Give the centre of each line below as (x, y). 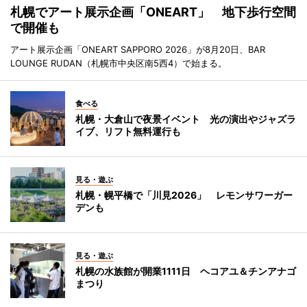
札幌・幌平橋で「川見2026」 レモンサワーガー (184, 195)
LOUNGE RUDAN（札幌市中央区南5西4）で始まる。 (119, 63)
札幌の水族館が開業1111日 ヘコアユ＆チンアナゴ (186, 271)
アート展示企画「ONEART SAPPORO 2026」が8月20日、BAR (138, 50)
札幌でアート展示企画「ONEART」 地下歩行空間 (153, 12)
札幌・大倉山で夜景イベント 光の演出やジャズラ (186, 119)
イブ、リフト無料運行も (128, 132)
